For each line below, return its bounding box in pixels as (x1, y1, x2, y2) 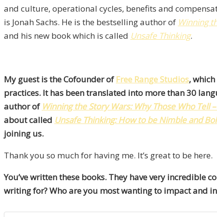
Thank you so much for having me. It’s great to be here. (4, 149, 213, 161)
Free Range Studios (116, 73, 189, 85)
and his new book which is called (4, 30, 130, 41)
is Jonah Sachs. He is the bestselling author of (4, 16, 178, 28)
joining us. (4, 127, 44, 139)
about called (4, 114, 54, 125)
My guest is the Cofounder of (4, 73, 116, 85)
